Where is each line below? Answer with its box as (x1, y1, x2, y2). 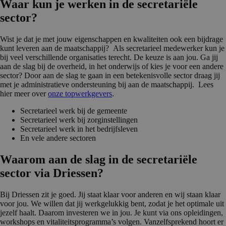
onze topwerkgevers (48, 89, 112, 98)
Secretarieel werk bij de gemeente (20, 106, 129, 116)
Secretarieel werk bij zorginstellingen (20, 116, 138, 125)
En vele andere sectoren (20, 134, 96, 143)
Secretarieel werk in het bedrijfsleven (20, 125, 138, 134)
